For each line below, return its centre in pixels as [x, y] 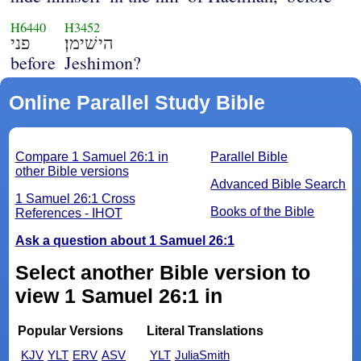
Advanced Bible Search [278, 185]
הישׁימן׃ [89, 44]
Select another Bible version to [162, 273]
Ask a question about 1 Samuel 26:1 [124, 241]
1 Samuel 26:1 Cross [75, 199]
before [33, 63]
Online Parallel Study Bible [137, 103]
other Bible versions [72, 172]
